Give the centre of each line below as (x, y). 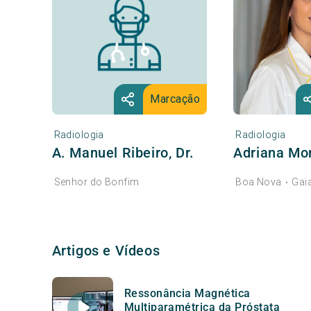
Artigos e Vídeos (106, 250)
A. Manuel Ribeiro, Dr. (123, 152)
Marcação (175, 98)
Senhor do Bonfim (96, 182)
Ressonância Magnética (187, 293)
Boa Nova (259, 182)
